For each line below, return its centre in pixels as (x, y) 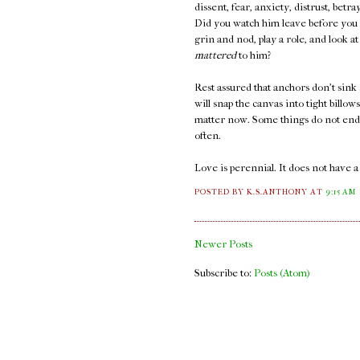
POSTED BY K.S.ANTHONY (253, 192)
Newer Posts (223, 243)
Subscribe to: (224, 272)
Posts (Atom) (282, 272)
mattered (215, 55)
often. (208, 135)
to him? (254, 55)
